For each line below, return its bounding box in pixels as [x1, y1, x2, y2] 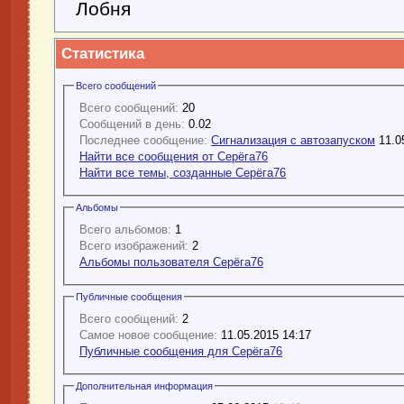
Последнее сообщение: [79, 133, 207, 147]
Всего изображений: [79, 238, 188, 252]
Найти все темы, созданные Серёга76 [79, 165, 286, 179]
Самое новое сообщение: [79, 327, 217, 342]
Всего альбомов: [79, 222, 171, 236]
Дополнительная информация [76, 381, 213, 392]
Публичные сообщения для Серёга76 [79, 344, 282, 358]
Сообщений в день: [79, 116, 185, 131]
